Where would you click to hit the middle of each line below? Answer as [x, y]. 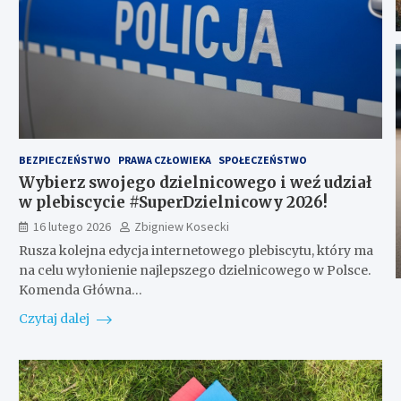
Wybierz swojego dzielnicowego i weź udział [195, 182]
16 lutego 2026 [72, 226]
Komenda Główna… [80, 290]
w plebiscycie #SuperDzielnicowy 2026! [173, 202]
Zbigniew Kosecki [181, 226]
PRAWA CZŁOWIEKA [164, 159]
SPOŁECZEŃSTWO [262, 159]
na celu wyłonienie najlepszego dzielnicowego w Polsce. [194, 270]
